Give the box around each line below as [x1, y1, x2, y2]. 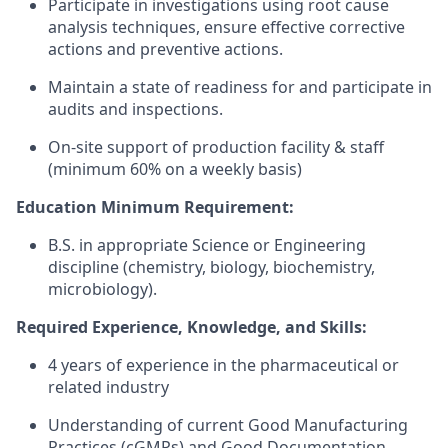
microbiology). [48, 278, 157, 300]
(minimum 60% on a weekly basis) [48, 158, 302, 180]
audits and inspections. [48, 98, 223, 120]
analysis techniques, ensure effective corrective [48, 16, 405, 38]
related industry [48, 376, 169, 398]
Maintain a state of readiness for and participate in [48, 76, 432, 98]
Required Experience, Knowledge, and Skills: [16, 316, 367, 338]
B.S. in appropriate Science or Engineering [48, 234, 366, 256]
